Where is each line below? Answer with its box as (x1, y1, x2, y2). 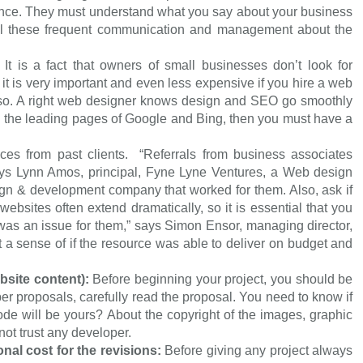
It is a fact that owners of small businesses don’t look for (5, 58, 353, 73)
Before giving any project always (164, 344, 353, 358)
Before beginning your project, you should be (88, 272, 353, 287)
